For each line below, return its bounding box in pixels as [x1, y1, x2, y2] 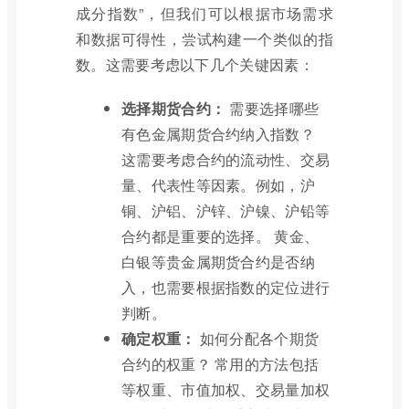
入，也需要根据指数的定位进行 [121, 277, 330, 298]
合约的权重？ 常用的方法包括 [121, 353, 320, 374]
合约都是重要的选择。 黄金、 [121, 225, 320, 246]
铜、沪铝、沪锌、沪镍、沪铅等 [121, 200, 330, 221]
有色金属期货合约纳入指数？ [121, 123, 315, 144]
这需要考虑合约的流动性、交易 [121, 149, 330, 170]
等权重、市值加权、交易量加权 [121, 379, 330, 400]
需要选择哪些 [225, 98, 320, 119]
